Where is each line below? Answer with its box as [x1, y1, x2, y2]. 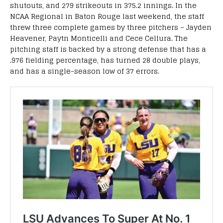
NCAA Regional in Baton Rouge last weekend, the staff [10, 9, 204, 22]
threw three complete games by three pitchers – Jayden [10, 20, 212, 33]
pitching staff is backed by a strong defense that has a [10, 42, 206, 55]
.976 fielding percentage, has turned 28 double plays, [10, 53, 200, 66]
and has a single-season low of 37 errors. [10, 64, 159, 77]
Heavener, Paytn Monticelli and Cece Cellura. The [10, 31, 188, 44]
